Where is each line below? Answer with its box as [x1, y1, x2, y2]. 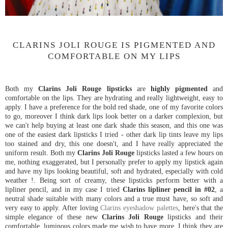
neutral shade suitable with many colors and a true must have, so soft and [5, 194, 223, 203]
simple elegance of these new [5, 212, 102, 221]
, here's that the [178, 203, 223, 212]
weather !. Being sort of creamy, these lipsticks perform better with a [5, 176, 223, 184]
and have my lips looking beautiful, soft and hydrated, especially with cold [5, 166, 223, 175]
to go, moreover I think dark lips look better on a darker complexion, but [5, 111, 223, 120]
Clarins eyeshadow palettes [100, 203, 178, 212]
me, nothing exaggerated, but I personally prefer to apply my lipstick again [5, 157, 223, 166]
